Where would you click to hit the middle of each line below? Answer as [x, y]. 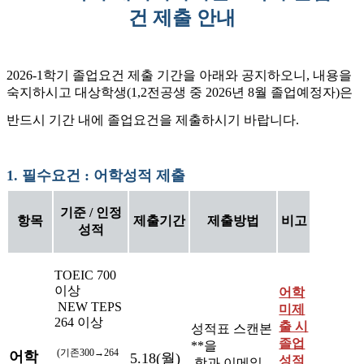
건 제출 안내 [182, 18]
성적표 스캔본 [232, 329]
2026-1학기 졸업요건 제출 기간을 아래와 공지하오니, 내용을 [179, 75]
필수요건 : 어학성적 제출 [104, 175]
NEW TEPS [89, 307]
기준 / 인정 [91, 213]
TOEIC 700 [86, 275]
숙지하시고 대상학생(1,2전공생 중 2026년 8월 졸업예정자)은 [181, 92]
